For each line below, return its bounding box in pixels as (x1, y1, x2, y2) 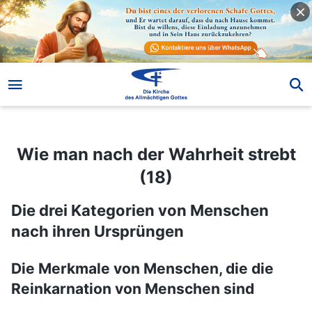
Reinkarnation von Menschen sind (11, 279, 254, 297)
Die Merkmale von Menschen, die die (11, 259, 274, 277)
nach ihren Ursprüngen (11, 221, 184, 240)
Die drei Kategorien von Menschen (11, 201, 269, 219)
